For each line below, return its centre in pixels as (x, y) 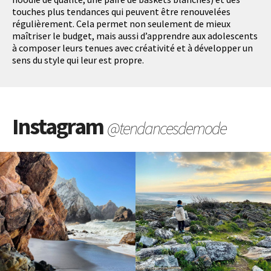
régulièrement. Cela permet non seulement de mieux (121, 23)
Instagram (60, 126)
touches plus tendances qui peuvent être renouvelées (121, 11)
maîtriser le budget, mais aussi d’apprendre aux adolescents (135, 35)
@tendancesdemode (167, 128)
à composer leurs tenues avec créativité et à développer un (132, 47)
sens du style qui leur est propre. (78, 60)
